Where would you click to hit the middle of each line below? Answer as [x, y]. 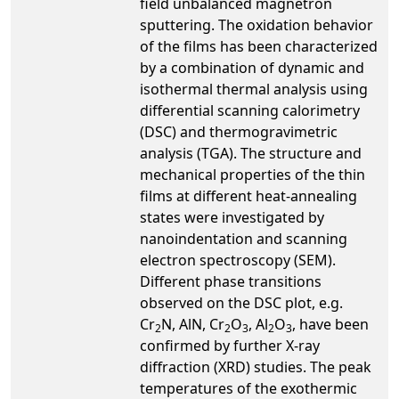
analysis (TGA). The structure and [251, 153]
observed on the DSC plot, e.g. [241, 302]
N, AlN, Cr [193, 324]
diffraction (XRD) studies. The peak [256, 366]
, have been [330, 324]
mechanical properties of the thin [252, 174]
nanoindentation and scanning [244, 238]
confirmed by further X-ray [230, 345]
